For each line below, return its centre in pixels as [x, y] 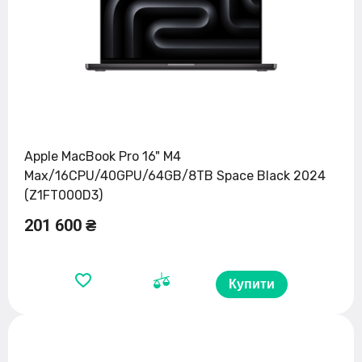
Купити [251, 284]
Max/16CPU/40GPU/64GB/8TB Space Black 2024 [175, 175]
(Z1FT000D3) [63, 195]
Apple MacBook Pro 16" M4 [103, 156]
